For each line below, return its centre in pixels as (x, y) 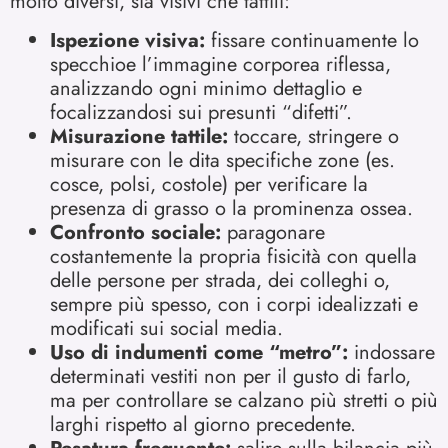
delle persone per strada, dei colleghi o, (220, 280)
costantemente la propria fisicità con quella (233, 256)
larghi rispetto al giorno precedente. (203, 424)
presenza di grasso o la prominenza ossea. (231, 208)
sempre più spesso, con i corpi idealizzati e (234, 304)
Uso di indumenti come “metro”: (199, 352)
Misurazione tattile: (139, 136)
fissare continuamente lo (312, 40)
